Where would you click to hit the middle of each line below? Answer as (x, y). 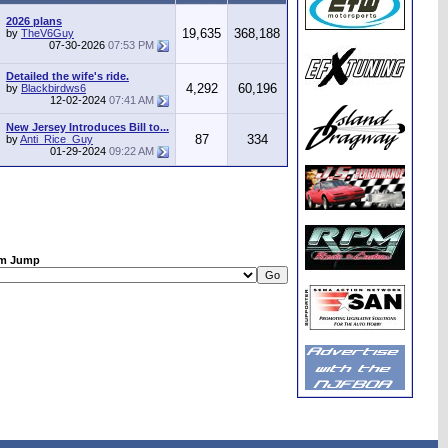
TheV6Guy (47, 33)
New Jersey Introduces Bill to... (87, 127)
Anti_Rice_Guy (56, 139)
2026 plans (34, 21)
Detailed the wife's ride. (67, 76)
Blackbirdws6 (53, 88)
